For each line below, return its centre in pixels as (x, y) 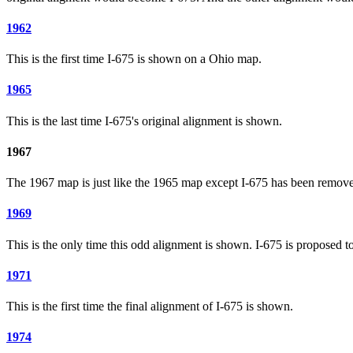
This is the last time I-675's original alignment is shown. (144, 121)
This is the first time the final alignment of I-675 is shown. (150, 307)
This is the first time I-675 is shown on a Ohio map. (134, 59)
